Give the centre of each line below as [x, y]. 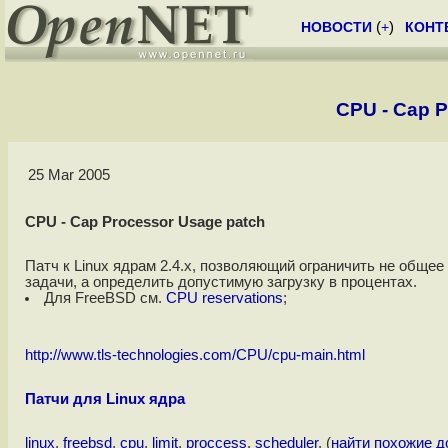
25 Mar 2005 [68, 175]
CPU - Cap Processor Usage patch [144, 222]
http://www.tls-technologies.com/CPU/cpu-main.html [194, 355]
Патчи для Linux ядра [104, 399]
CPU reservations [225, 298]
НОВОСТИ [336, 27]
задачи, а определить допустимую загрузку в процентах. [220, 282]
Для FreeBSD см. [105, 298]
